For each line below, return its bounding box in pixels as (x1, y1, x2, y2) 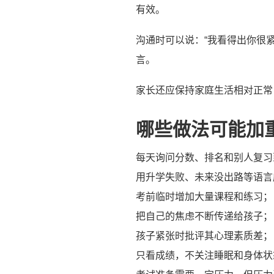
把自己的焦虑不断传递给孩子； (136, 210, 273, 221)
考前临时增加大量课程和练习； (136, 191, 273, 202)
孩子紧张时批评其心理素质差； (136, 230, 273, 241)
